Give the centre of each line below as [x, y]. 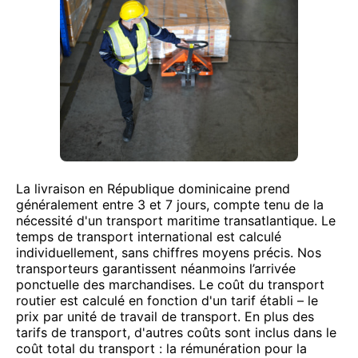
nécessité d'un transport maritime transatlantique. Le [176, 221]
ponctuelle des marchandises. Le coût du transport [170, 284]
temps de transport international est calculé [149, 237]
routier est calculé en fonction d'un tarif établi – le [167, 300]
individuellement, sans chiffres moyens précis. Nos [169, 253]
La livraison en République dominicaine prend [153, 189]
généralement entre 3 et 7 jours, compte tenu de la [170, 205]
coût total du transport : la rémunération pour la [161, 348]
